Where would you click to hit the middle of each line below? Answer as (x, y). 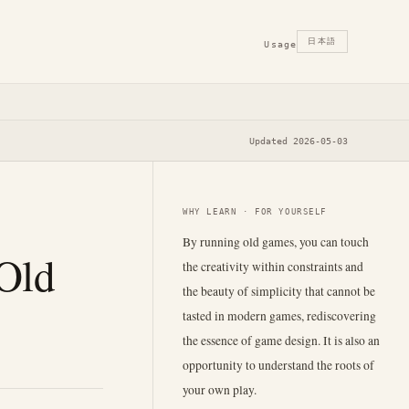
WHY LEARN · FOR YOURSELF (255, 211)
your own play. (220, 389)
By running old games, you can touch (276, 241)
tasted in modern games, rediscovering (279, 315)
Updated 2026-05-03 (298, 141)
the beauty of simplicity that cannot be (279, 291)
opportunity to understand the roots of (278, 365)
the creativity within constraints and (273, 266)
